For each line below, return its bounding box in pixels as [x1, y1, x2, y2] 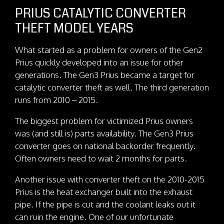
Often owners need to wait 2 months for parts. [15, 153, 187, 164]
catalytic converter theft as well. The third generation [15, 82, 209, 93]
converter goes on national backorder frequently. [15, 140, 195, 151]
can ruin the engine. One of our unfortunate [15, 211, 173, 222]
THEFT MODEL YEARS [15, 19, 133, 38]
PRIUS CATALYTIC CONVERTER [15, 4, 186, 23]
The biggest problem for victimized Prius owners [15, 115, 193, 126]
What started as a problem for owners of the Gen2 [15, 44, 202, 55]
